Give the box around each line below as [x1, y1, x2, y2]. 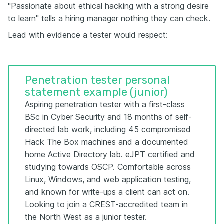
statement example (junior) [25, 85, 167, 99]
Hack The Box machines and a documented [25, 136, 188, 147]
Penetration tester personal [25, 73, 170, 87]
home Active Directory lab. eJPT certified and [25, 149, 195, 159]
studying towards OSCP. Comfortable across [25, 161, 191, 172]
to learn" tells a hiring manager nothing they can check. [8, 13, 210, 23]
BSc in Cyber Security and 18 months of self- [25, 111, 192, 122]
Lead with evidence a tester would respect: [8, 29, 168, 40]
